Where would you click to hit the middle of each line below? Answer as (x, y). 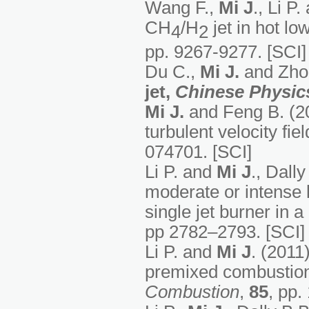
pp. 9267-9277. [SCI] (226, 52)
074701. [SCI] (198, 152)
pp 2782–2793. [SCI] (225, 232)
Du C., (170, 72)
